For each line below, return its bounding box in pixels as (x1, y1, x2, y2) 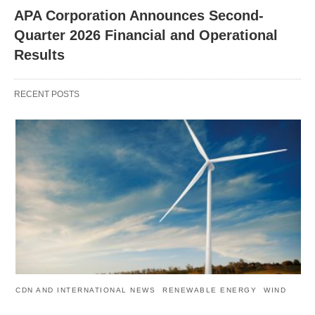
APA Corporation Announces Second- (14, 7, 264, 23)
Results (14, 46, 65, 63)
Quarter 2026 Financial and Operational (14, 27, 278, 43)
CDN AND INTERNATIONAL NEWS (15, 286, 155, 295)
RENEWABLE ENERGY (162, 286, 257, 295)
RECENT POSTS (14, 89, 79, 99)
